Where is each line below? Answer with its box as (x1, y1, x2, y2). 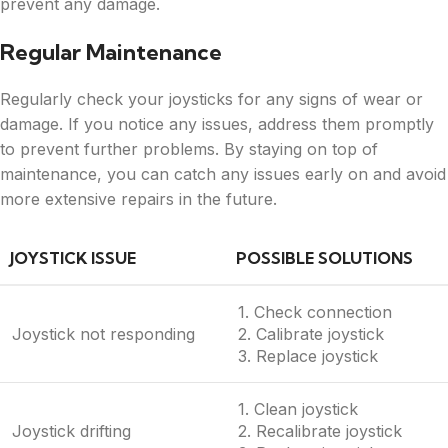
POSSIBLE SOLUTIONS (236, 247, 413, 268)
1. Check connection (238, 301, 392, 322)
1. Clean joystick (238, 398, 358, 419)
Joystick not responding (12, 323, 195, 344)
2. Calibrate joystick (238, 323, 384, 344)
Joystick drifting (12, 420, 131, 441)
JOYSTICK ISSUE (10, 247, 136, 268)
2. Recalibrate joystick (238, 420, 402, 441)
